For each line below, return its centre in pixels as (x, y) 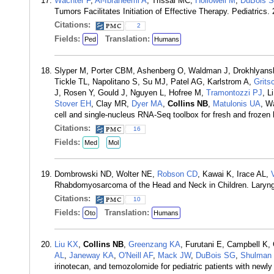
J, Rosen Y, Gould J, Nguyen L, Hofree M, (130, 93)
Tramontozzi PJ (234, 93)
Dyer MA (147, 104)
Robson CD (177, 174)
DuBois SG (216, 255)
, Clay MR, (111, 104)
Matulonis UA (237, 104)
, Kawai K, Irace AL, (234, 174)
